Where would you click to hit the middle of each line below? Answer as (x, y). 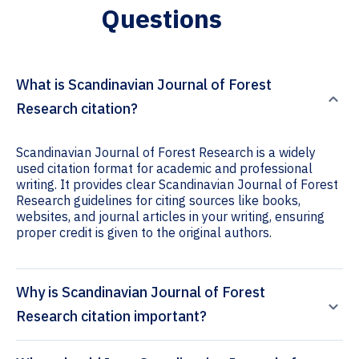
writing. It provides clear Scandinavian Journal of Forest (177, 185)
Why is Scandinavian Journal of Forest (141, 292)
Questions (161, 19)
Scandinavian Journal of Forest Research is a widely (166, 153)
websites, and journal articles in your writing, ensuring (170, 217)
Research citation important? (111, 317)
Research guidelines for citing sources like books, (158, 201)
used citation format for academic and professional (164, 169)
